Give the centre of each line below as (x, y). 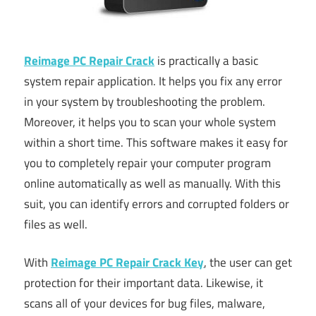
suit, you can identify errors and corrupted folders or (157, 203)
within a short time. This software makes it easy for (156, 142)
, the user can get (248, 263)
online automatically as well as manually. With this (152, 183)
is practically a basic (206, 60)
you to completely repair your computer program (147, 163)
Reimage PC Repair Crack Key (127, 263)
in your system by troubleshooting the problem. (145, 101)
